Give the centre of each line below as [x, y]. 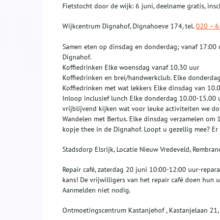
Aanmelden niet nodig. [96, 190]
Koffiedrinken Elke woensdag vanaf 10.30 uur [131, 68]
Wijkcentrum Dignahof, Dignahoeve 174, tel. [129, 26]
